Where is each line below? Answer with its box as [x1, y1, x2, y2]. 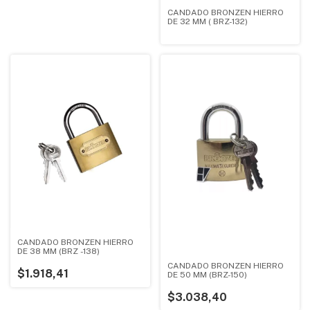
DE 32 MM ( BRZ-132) [167, 16, 248, 26]
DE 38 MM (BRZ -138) [17, 246, 100, 257]
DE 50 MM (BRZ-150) [167, 269, 248, 280]
